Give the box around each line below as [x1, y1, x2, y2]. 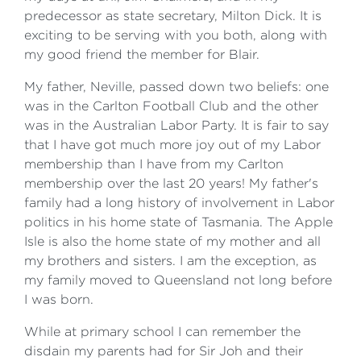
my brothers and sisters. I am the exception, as [24, 254, 317, 268]
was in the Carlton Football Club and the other [24, 99, 318, 113]
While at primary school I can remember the [24, 325, 301, 338]
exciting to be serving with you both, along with [24, 28, 327, 42]
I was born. [24, 293, 93, 306]
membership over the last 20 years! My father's [24, 176, 318, 190]
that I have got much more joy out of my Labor [24, 138, 321, 151]
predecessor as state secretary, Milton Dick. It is [24, 9, 322, 23]
